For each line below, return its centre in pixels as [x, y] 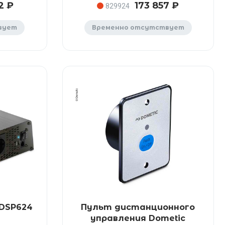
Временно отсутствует [138, 27]
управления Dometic [138, 218]
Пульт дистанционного [138, 207]
